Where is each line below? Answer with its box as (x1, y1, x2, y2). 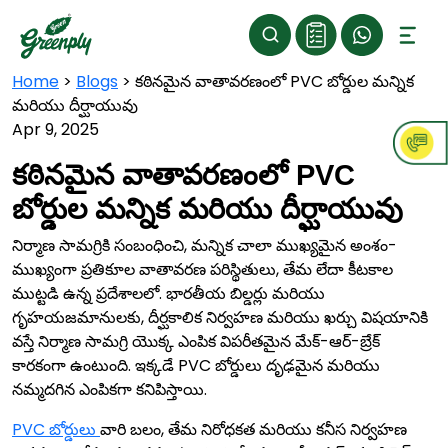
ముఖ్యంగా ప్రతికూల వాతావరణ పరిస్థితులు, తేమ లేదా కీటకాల (12, 258, 393, 281)
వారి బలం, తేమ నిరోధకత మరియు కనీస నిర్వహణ (100, 418, 407, 441)
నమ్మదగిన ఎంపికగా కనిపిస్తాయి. (12, 378, 207, 401)
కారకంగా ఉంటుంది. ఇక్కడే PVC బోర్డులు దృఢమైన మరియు (12, 354, 380, 377)
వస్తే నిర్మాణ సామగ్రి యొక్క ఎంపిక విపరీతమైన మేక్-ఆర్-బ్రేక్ (12, 330, 380, 353)
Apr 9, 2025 (12, 118, 99, 141)
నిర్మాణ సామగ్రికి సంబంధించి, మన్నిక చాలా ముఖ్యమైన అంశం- (12, 234, 397, 257)
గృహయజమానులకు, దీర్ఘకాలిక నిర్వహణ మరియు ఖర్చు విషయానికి (12, 306, 428, 329)
